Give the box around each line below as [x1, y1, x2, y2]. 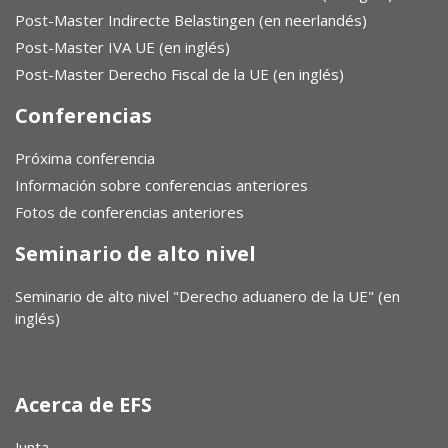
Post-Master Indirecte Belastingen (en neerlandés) [15, 10, 367, 30]
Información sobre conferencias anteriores [15, 175, 308, 195]
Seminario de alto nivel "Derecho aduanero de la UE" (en [15, 286, 400, 306]
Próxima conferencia [15, 148, 155, 168]
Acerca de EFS [15, 391, 152, 418]
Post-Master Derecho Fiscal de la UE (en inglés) [15, 64, 344, 84]
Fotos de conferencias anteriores [15, 202, 244, 222]
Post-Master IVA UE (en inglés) [15, 37, 230, 57]
